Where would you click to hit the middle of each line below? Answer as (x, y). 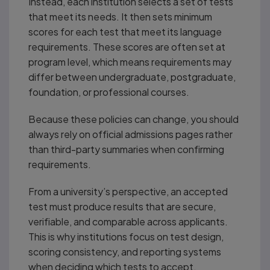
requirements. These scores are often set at (127, 46)
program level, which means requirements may (130, 61)
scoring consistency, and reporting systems (125, 251)
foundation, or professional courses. (109, 92)
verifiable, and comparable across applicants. (128, 221)
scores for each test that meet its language (125, 31)
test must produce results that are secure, (122, 206)
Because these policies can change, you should (133, 119)
